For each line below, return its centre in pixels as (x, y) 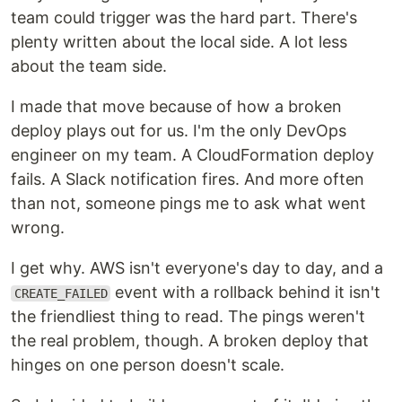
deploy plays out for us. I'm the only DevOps (179, 131)
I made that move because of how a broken (176, 106)
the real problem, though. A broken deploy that (190, 341)
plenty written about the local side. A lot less (179, 42)
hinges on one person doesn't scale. (148, 365)
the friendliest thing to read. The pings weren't (188, 316)
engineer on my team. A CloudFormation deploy (192, 155)
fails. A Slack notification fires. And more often (188, 179)
